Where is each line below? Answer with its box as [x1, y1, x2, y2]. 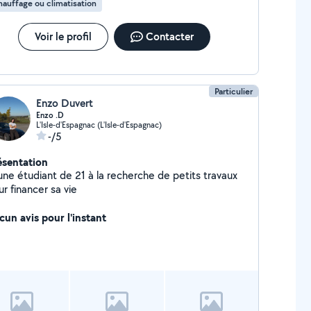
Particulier [215, 85, 253, 97]
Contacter [145, 29, 194, 44]
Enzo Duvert [35, 96, 93, 110]
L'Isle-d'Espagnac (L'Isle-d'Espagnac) [35, 119, 162, 130]
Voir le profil [34, 29, 92, 44]
